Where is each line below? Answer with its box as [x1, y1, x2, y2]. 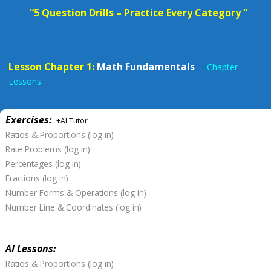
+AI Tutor [54, 116, 88, 126]
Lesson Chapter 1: [8, 60, 94, 73]
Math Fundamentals [94, 60, 207, 73]
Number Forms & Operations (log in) [5, 187, 146, 198]
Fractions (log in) [5, 172, 68, 184]
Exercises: [5, 113, 52, 126]
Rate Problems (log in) [5, 143, 90, 155]
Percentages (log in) [5, 158, 81, 169]
